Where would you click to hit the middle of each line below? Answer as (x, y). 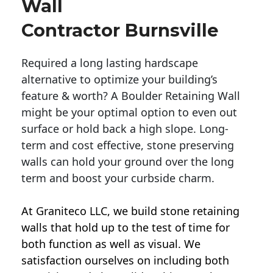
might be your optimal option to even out (129, 112)
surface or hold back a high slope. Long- (125, 129)
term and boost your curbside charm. (118, 178)
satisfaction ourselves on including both (125, 261)
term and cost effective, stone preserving (128, 145)
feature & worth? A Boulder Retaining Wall (131, 96)
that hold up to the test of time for (139, 228)
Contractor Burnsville (120, 30)
